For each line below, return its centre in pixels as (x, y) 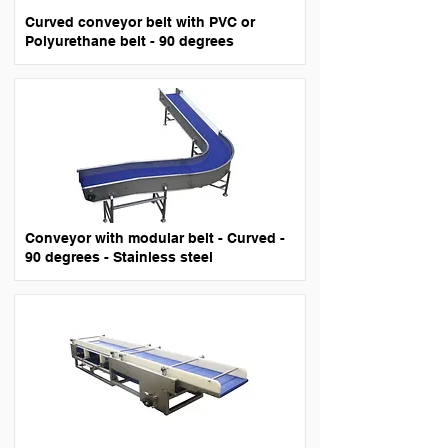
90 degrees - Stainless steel (119, 257)
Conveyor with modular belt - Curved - (155, 238)
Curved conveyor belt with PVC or (140, 22)
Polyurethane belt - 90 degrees (129, 41)
